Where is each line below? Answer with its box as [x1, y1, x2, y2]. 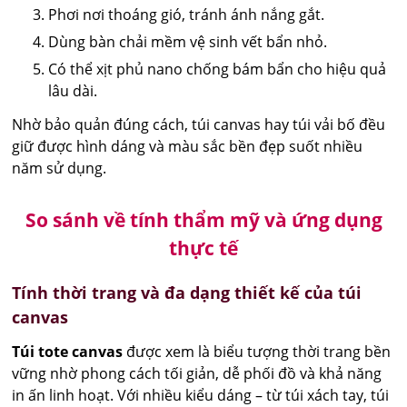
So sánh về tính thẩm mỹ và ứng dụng [25, 206, 382, 233]
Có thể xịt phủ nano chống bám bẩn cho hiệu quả [48, 58, 387, 79]
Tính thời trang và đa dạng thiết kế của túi [12, 281, 362, 303]
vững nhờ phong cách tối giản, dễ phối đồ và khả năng [12, 362, 382, 383]
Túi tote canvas [12, 341, 124, 362]
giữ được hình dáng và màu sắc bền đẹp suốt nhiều [12, 135, 363, 156]
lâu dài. [48, 80, 98, 101]
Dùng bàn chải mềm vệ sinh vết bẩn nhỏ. [48, 31, 328, 52]
